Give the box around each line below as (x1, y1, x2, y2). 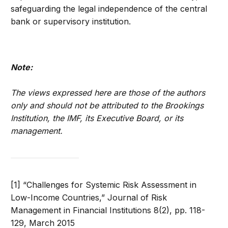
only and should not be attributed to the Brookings (11, 100, 204, 111)
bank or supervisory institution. (11, 16, 131, 27)
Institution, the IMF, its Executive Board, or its (11, 113, 184, 124)
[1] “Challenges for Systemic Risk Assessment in (11, 180, 197, 190)
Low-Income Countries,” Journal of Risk (11, 192, 167, 203)
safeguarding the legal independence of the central (11, 4, 208, 14)
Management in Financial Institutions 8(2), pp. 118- (11, 205, 206, 216)
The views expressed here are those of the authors (11, 88, 206, 98)
